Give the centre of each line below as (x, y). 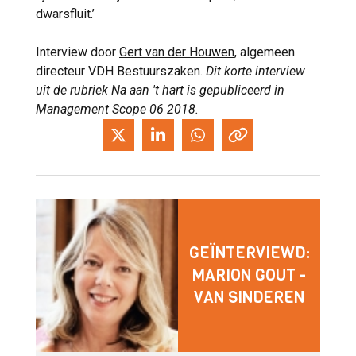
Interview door (77, 52)
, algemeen (265, 52)
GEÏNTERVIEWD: (249, 253)
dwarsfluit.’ (65, 14)
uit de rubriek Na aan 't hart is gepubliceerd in (160, 91)
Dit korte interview (255, 72)
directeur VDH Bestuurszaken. (121, 72)
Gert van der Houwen (177, 52)
